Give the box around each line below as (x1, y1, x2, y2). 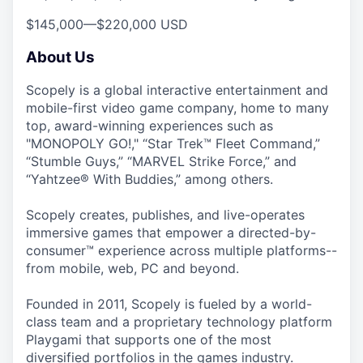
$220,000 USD (96, 16, 188, 32)
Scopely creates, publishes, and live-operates (26, 207, 305, 224)
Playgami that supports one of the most (26, 331, 271, 348)
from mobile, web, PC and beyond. (26, 260, 239, 277)
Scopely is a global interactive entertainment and (26, 82, 328, 99)
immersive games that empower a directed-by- (26, 224, 316, 241)
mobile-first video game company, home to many (26, 100, 329, 117)
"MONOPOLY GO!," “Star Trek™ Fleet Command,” (26, 135, 320, 152)
